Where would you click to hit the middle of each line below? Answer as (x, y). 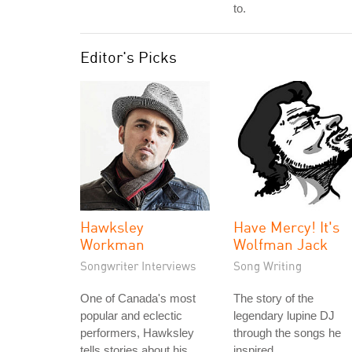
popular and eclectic (131, 315)
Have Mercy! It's (286, 227)
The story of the (273, 298)
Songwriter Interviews (138, 266)
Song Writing (268, 266)
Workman (112, 244)
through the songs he (287, 333)
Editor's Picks (128, 57)
